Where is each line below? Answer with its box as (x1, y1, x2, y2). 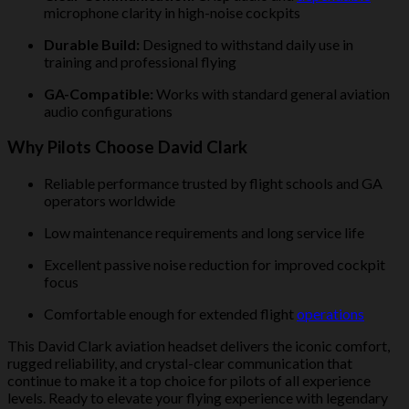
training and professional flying (44, 53, 236, 71)
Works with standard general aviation (153, 85, 390, 103)
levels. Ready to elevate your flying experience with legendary (7, 388, 388, 406)
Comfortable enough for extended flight (44, 304, 297, 322)
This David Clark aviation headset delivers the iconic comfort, (7, 336, 390, 354)
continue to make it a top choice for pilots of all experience (7, 371, 371, 389)
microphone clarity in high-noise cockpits (44, 4, 300, 22)
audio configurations (44, 102, 173, 121)
